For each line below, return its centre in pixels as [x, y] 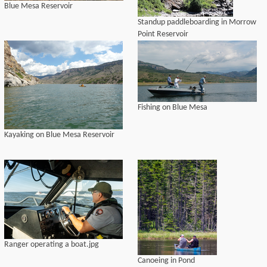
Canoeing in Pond [166, 261]
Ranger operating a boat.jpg [52, 245]
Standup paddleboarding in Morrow [197, 22]
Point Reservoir [163, 34]
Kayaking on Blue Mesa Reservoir [59, 135]
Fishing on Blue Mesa [173, 108]
